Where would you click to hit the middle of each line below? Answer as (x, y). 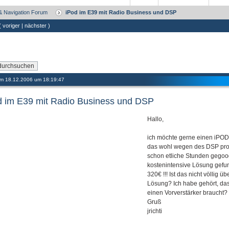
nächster (36, 26)
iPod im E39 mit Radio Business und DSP (121, 12)
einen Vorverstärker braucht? (187, 193)
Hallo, (155, 119)
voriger (11, 26)
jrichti (155, 211)
